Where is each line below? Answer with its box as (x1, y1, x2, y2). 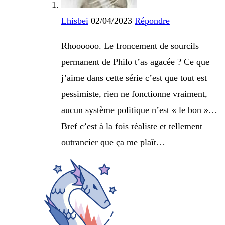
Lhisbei (61, 16, 88, 26)
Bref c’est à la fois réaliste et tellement (61, 121, 202, 132)
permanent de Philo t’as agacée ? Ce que (61, 57, 209, 67)
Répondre (135, 16, 170, 26)
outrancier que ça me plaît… (61, 137, 165, 148)
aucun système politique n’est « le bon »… (61, 105, 217, 116)
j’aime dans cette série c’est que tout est (61, 73, 207, 83)
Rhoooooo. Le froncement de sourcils (61, 41, 199, 51)
